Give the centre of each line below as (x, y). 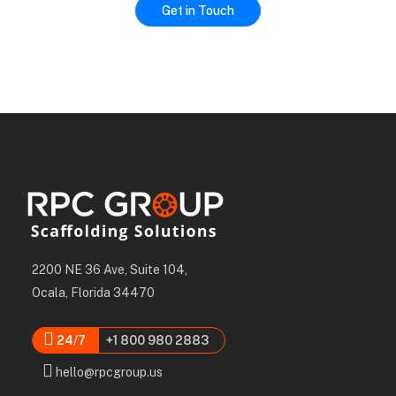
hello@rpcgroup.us (108, 372)
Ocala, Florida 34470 (93, 292)
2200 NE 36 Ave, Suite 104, (110, 269)
